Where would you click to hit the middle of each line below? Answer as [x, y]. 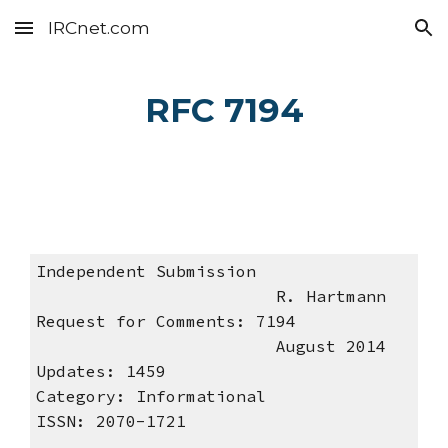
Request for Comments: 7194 [215, 321]
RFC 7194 [224, 110]
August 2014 [210, 346]
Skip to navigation [369, 37]
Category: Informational [150, 396]
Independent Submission [215, 271]
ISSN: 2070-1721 [110, 421]
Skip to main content [87, 37]
